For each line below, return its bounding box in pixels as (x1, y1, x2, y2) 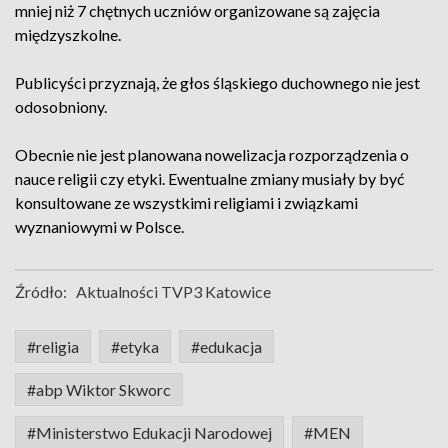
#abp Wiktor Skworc (27, 380, 171, 399)
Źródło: (15, 282, 67, 301)
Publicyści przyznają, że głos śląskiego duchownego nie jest (15, 73, 420, 92)
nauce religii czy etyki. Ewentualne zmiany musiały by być (15, 169, 404, 188)
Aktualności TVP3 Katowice (76, 282, 271, 301)
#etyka (111, 337, 159, 356)
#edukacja (191, 337, 262, 356)
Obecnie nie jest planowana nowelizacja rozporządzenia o (15, 145, 409, 164)
